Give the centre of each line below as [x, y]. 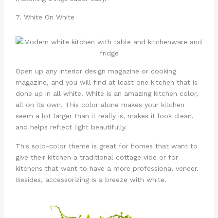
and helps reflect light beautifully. [72, 127]
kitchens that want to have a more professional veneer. [107, 168]
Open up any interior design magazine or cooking [96, 71]
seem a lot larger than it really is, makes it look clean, [104, 116]
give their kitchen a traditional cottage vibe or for [97, 157]
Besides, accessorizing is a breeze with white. [92, 179]
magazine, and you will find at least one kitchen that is [106, 82]
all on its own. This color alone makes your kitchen [100, 105]
